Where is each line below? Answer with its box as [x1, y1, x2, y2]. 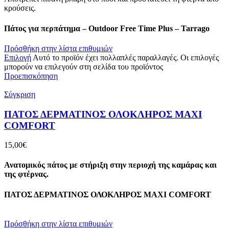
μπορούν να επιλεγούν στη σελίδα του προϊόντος [4, 62, 163, 71]
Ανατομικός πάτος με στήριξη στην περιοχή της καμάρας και [4, 161, 217, 170]
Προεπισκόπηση [4, 71, 58, 80]
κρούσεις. [4, 4, 36, 13]
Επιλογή [4, 53, 31, 62]
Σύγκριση [4, 89, 35, 99]
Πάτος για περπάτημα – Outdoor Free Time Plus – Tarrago [4, 24, 210, 33]
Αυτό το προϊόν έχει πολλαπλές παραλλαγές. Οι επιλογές [33, 53, 219, 62]
